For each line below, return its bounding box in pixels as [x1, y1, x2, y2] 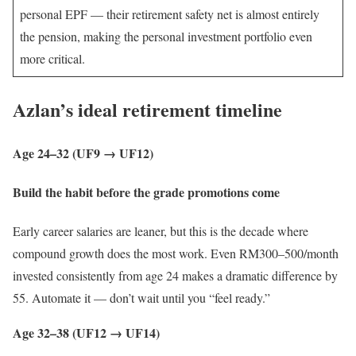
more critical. [20, 50, 85, 68]
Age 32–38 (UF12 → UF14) [13, 323, 160, 342]
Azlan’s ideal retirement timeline [13, 95, 282, 123]
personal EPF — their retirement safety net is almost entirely [20, 6, 319, 23]
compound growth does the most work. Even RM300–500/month [13, 245, 339, 262]
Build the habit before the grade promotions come [13, 183, 280, 202]
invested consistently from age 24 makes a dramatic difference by [13, 267, 338, 284]
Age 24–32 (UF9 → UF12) [13, 143, 153, 162]
